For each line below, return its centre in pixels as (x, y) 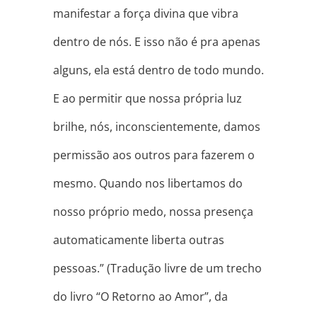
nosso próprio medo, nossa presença (153, 212)
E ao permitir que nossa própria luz (147, 99)
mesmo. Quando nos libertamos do (148, 184)
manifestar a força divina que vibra (145, 14)
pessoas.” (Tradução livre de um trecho (157, 269)
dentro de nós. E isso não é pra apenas (156, 42)
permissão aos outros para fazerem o (154, 155)
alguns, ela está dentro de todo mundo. (158, 70)
